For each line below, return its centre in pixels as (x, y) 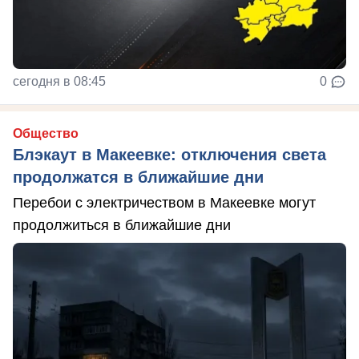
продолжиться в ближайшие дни (122, 225)
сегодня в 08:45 (59, 81)
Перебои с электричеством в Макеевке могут (164, 202)
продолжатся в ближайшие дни (138, 177)
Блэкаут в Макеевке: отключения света (169, 154)
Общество (46, 133)
